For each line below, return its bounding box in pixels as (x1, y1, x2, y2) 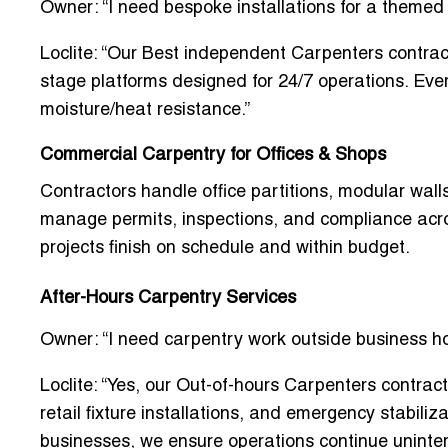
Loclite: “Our (40, 46, 142, 64)
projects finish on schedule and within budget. (40, 240, 410, 258)
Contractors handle (40, 184, 202, 202)
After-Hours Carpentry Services (40, 290, 296, 308)
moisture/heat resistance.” (40, 102, 250, 120)
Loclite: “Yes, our (40, 378, 176, 396)
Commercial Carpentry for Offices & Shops (40, 147, 386, 165)
